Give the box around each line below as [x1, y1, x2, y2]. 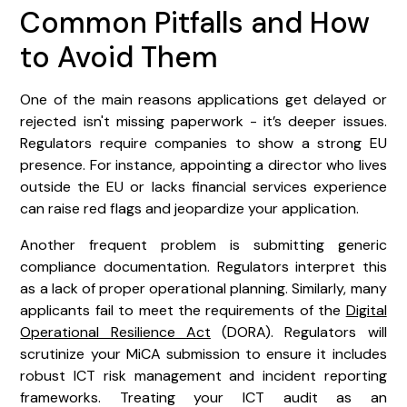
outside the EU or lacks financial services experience [20, 176, 387, 196]
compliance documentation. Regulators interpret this [20, 256, 387, 276]
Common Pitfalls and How [20, 3, 371, 42]
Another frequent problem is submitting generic [20, 234, 387, 254]
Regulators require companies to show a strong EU [20, 133, 387, 153]
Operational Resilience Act [20, 322, 211, 342]
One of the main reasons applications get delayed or [20, 89, 387, 109]
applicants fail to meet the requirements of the [20, 300, 346, 320]
